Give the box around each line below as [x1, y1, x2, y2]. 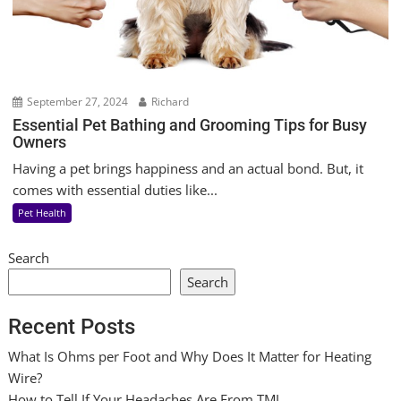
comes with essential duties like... [13, 180, 218, 199]
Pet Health [18, 205, 67, 219]
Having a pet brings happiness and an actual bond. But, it [13, 158, 364, 177]
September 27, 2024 [24, 93, 129, 109]
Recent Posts [8, 314, 136, 340]
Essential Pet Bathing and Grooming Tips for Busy [13, 115, 368, 134]
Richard [149, 93, 190, 109]
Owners [13, 132, 67, 151]
